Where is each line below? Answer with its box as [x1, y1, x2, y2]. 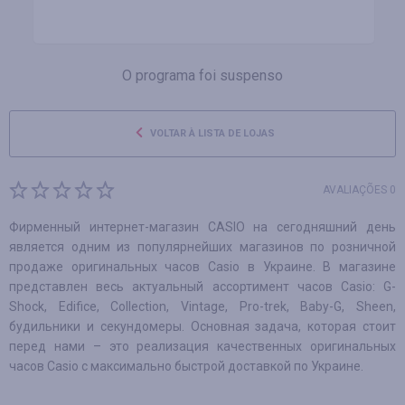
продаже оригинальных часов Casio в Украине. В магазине [9, 259, 396, 274]
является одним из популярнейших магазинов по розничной [9, 240, 396, 254]
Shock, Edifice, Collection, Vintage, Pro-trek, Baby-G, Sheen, [9, 299, 396, 314]
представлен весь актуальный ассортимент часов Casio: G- [9, 279, 396, 294]
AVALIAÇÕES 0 [323, 184, 396, 196]
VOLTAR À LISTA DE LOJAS [146, 127, 275, 139]
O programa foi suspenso [122, 67, 283, 84]
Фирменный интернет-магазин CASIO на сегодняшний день [9, 220, 396, 234]
